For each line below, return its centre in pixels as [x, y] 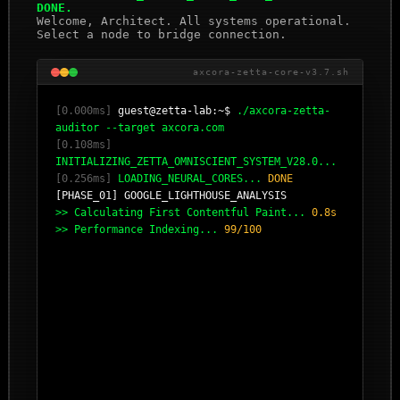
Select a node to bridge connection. [162, 34]
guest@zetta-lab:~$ [175, 111]
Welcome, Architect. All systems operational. [194, 21]
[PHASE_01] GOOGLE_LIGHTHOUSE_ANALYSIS [171, 196]
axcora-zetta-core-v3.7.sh [271, 72]
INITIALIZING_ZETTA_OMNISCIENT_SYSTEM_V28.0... [196, 162]
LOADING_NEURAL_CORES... [190, 179]
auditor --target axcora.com [140, 128]
